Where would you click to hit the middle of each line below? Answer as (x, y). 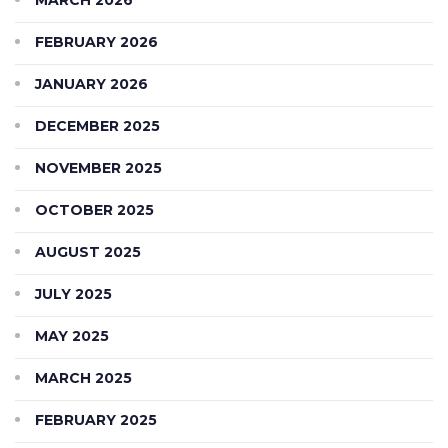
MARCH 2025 (83, 377)
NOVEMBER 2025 (98, 167)
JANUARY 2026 (91, 83)
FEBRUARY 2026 (96, 41)
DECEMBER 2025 (97, 125)
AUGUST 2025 (88, 251)
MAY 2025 (72, 335)
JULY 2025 (73, 293)
